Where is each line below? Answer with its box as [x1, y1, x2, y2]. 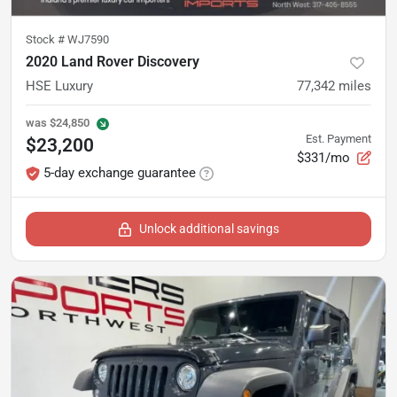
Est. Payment [306, 131, 371, 145]
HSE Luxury [26, 78, 93, 94]
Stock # [26, 33, 67, 46]
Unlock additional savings [139, 222, 279, 236]
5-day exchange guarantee [43, 165, 196, 181]
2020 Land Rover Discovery [26, 53, 199, 70]
